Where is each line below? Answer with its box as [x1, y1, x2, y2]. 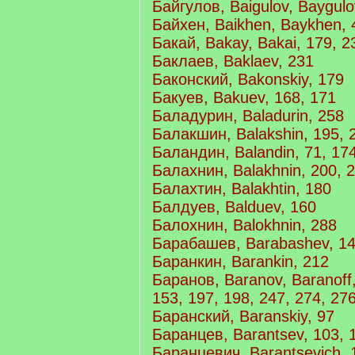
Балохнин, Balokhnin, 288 [152, 216, 337, 234]
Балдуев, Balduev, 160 [152, 198, 316, 216]
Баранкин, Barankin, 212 [152, 253, 329, 270]
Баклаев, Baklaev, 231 [152, 52, 314, 70]
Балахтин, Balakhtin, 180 [152, 180, 331, 197]
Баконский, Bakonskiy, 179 [152, 71, 344, 88]
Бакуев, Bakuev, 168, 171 [152, 89, 336, 106]
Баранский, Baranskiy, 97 [152, 307, 334, 325]
